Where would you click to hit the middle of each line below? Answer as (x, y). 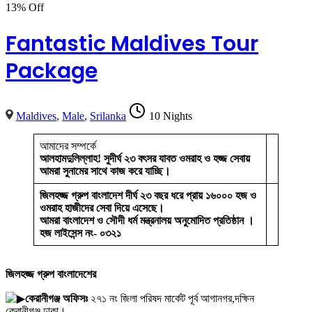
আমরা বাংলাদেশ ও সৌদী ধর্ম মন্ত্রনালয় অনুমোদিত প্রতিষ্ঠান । (147, 221)
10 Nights (171, 116)
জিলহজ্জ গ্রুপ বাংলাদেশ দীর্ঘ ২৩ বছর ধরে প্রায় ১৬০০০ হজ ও (148, 196)
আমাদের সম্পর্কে (68, 146)
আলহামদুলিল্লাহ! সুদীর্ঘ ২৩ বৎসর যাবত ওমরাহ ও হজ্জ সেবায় (145, 159)
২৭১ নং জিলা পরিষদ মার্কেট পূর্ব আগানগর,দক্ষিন (171, 299)
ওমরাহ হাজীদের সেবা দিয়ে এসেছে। (102, 208)
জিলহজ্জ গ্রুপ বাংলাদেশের (51, 274)
